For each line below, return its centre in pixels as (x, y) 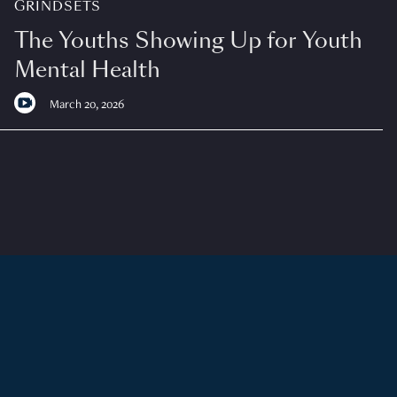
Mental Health (87, 69)
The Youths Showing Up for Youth (188, 40)
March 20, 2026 (86, 105)
